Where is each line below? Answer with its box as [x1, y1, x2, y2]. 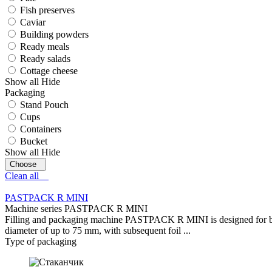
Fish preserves [20, 4, 75, 15]
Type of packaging [5, 236, 76, 246]
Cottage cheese [20, 65, 78, 76]
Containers [20, 123, 61, 134]
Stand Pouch [20, 99, 69, 110]
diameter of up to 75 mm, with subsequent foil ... [5, 225, 191, 236]
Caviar [20, 16, 46, 27]
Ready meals [20, 41, 69, 52]
